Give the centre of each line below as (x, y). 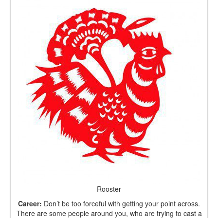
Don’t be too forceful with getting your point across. (121, 204)
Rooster (109, 189)
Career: (30, 204)
